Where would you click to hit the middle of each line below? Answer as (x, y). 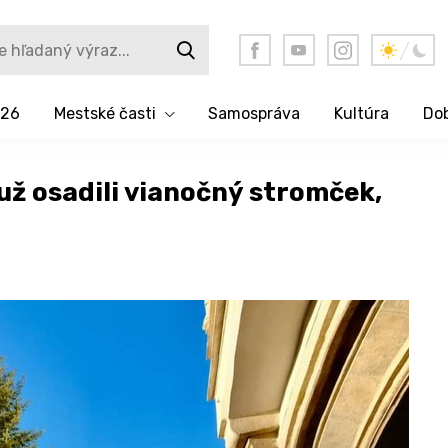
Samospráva (253, 113)
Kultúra (361, 113)
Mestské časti (104, 113)
